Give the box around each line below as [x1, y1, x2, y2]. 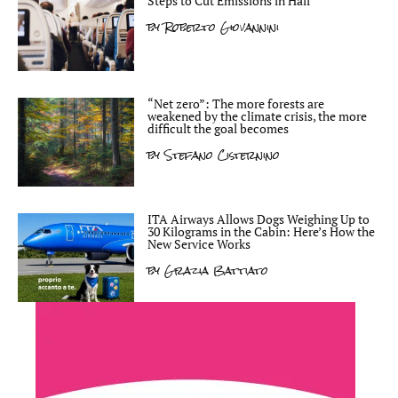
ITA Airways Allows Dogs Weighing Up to [147, 211, 370, 227]
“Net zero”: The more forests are [147, 95, 324, 112]
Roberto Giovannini [160, 16, 279, 38]
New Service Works [147, 235, 251, 252]
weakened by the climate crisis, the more [147, 107, 367, 124]
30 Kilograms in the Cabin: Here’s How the [147, 223, 375, 240]
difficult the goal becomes [147, 120, 289, 137]
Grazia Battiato [160, 259, 268, 282]
